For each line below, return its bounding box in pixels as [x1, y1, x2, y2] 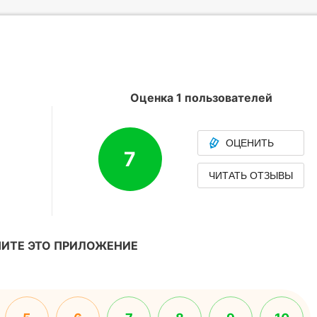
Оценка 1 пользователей [129, 91, 272, 105]
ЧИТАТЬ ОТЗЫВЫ [208, 170, 293, 181]
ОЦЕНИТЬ [225, 137, 274, 149]
